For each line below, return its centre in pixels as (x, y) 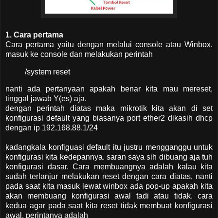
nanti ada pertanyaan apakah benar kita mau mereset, (109, 89)
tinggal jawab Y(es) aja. (46, 99)
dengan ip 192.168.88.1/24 (52, 128)
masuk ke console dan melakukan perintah (79, 54)
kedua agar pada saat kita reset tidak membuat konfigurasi (109, 206)
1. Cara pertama (34, 35)
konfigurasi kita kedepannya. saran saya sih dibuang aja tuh (109, 157)
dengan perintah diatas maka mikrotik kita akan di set (109, 109)
